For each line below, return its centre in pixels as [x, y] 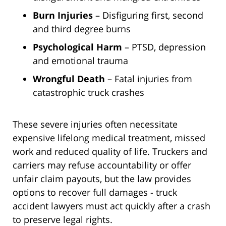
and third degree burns [82, 29]
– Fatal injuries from [149, 79]
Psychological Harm [77, 47]
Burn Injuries [63, 15]
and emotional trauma [80, 61]
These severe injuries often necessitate [95, 124]
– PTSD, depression [164, 47]
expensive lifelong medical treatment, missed [109, 138]
